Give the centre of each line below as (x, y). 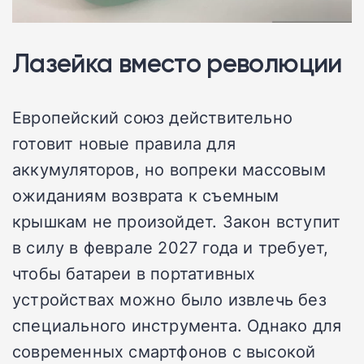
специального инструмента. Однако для (177, 325)
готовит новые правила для (124, 143)
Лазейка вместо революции (177, 63)
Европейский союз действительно (153, 117)
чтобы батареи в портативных (134, 273)
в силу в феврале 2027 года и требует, (171, 247)
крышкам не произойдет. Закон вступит (177, 221)
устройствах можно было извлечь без (169, 299)
